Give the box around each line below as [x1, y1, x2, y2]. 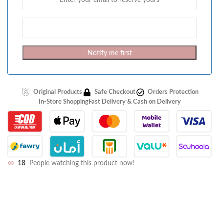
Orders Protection [147, 89, 198, 95]
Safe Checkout [94, 89, 135, 95]
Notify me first [87, 50, 132, 57]
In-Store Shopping [38, 99, 88, 105]
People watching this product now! [29, 160, 134, 167]
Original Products [33, 89, 82, 95]
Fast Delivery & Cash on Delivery [88, 99, 181, 105]
